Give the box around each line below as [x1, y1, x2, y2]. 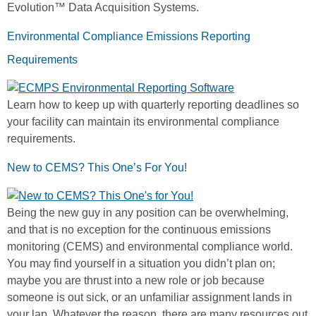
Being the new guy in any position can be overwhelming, [7, 207, 288, 219]
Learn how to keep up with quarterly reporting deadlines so [7, 99, 299, 111]
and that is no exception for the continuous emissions [7, 224, 271, 236]
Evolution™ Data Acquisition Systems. [7, 1, 199, 14]
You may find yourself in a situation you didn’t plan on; [7, 257, 275, 270]
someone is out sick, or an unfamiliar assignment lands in [7, 291, 292, 304]
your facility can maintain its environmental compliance [7, 116, 279, 128]
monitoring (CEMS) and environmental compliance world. [7, 241, 293, 253]
